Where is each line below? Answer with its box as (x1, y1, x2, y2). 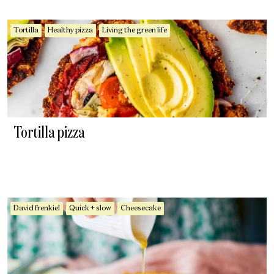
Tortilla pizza (13, 125, 85, 141)
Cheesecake (120, 205, 161, 212)
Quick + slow (69, 205, 111, 212)
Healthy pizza (48, 27, 93, 34)
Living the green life (102, 27, 167, 34)
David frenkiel (13, 205, 60, 212)
